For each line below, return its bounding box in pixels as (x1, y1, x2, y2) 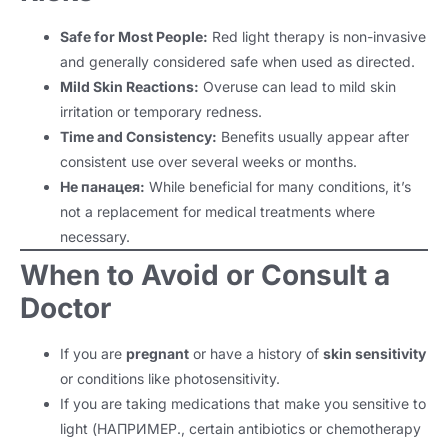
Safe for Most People (60, 28, 203, 46)
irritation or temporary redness (60, 103, 258, 121)
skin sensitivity (323, 345, 426, 363)
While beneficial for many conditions (149, 178, 385, 196)
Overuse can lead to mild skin (203, 78, 396, 96)
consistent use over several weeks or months (60, 153, 353, 171)
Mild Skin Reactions (60, 78, 194, 96)
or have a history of (193, 345, 319, 363)
